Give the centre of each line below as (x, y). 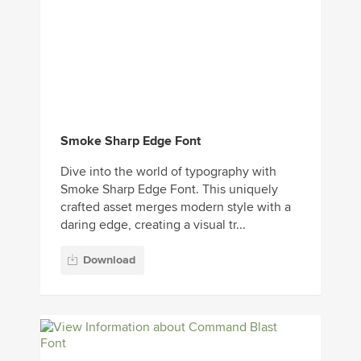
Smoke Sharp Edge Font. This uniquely (169, 190)
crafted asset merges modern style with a (176, 207)
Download (109, 259)
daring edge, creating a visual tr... (153, 225)
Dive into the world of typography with (168, 172)
